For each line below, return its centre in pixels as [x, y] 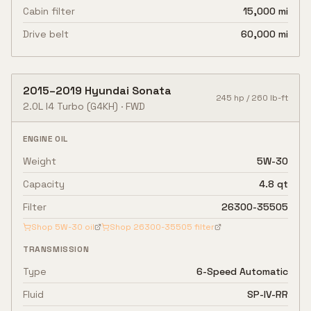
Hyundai [107, 91]
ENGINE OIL [45, 139]
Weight [40, 161]
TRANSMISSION [56, 249]
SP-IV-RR [268, 294]
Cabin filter [49, 11]
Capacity [44, 184]
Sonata [152, 91]
